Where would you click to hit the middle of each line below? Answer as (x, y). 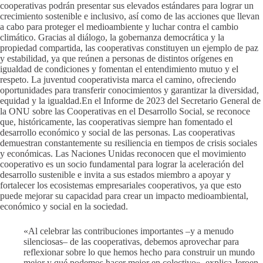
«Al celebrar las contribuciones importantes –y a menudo (129, 231)
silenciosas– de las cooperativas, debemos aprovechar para (131, 242)
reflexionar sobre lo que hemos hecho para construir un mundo (139, 252)
